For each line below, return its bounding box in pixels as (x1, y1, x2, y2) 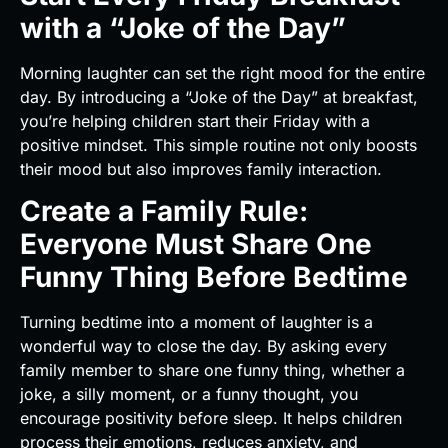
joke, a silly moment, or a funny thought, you (20, 384, 358, 405)
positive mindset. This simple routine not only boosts (20, 134, 417, 155)
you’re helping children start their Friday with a (20, 110, 370, 131)
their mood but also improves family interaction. (20, 158, 382, 179)
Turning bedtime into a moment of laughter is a (20, 312, 373, 333)
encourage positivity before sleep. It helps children (20, 408, 402, 429)
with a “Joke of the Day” (20, 10, 353, 45)
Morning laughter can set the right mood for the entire (20, 62, 425, 83)
